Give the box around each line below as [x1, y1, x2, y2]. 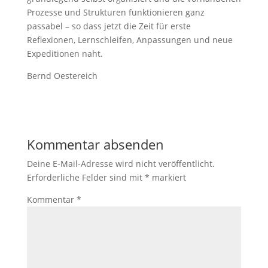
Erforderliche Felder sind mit [26, 172, 145, 183]
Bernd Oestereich [26, 70, 98, 81]
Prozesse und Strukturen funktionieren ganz [26, 7, 205, 18]
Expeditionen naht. [26, 48, 103, 59]
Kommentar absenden [26, 135, 164, 153]
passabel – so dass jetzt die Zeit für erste [26, 20, 191, 32]
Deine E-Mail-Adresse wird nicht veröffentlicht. [26, 158, 215, 169]
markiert [149, 172, 186, 183]
